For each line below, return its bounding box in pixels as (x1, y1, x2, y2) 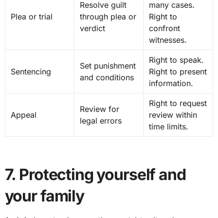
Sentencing (10, 67, 51, 77)
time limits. (148, 122, 188, 132)
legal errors (79, 116, 122, 126)
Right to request (148, 98, 207, 109)
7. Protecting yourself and (4, 165, 186, 184)
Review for (79, 104, 119, 114)
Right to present (148, 67, 207, 77)
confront (148, 23, 180, 34)
